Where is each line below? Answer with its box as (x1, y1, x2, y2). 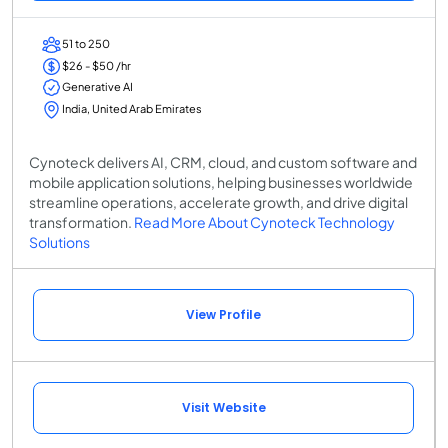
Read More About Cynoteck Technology (134, 212, 395, 231)
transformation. (29, 212, 134, 231)
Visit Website (181, 398, 266, 416)
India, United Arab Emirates (62, 101, 202, 115)
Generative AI (62, 80, 133, 94)
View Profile (186, 305, 261, 323)
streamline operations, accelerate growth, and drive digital (29, 192, 408, 211)
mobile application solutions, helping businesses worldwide (29, 172, 413, 191)
